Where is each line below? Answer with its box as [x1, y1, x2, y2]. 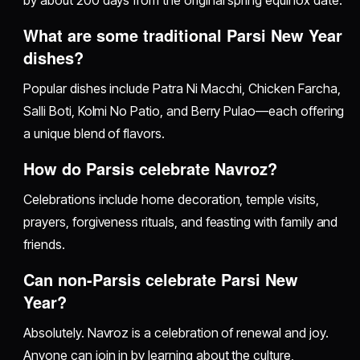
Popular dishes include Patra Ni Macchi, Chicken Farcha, [23, 80, 341, 96]
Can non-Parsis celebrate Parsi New [23, 267, 299, 291]
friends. [23, 235, 65, 252]
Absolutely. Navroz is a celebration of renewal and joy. [23, 324, 329, 341]
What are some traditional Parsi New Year [23, 22, 343, 47]
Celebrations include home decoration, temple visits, [23, 190, 319, 207]
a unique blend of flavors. [23, 125, 165, 141]
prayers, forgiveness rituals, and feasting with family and [23, 213, 338, 230]
